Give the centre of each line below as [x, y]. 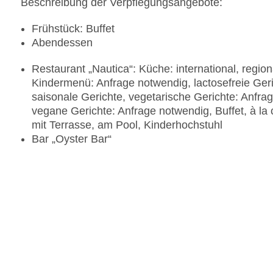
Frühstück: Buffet [73, 29]
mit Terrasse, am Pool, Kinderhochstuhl [127, 125]
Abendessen [62, 43]
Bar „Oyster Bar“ [72, 139]
